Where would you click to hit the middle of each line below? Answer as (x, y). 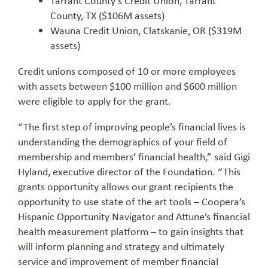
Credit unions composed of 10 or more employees (127, 70)
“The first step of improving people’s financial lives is (132, 126)
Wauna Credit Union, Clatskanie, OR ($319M (146, 30)
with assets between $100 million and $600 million (127, 85)
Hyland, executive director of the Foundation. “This (129, 171)
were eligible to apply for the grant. (95, 100)
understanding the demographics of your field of (123, 141)
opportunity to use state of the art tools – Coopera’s (132, 201)
